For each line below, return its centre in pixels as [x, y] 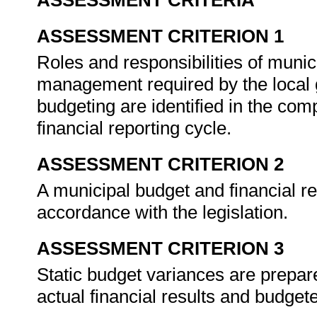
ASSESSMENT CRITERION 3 [160, 248]
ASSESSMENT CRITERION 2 [160, 164]
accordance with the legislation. [165, 212]
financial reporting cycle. [137, 128]
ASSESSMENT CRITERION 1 [160, 36]
